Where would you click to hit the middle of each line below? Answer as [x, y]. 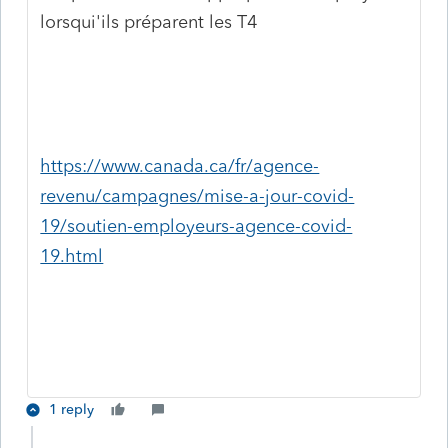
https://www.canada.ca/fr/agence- [180, 165]
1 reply [71, 409]
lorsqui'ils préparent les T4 [149, 21]
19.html [72, 255]
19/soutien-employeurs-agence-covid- [196, 225]
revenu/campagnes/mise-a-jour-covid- [197, 195]
